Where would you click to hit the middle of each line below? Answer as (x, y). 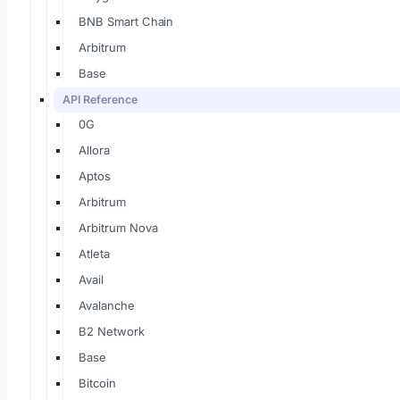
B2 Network (112, 331)
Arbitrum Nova (118, 228)
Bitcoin (97, 383)
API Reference (100, 100)
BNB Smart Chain (126, 21)
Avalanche (107, 305)
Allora (94, 150)
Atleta (94, 254)
